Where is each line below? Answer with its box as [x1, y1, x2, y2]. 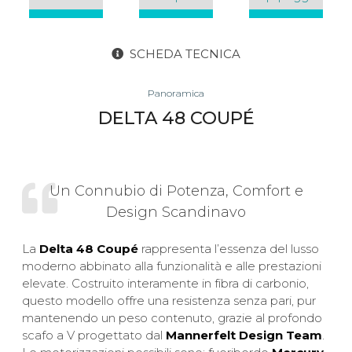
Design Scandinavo [106, 203, 246, 221]
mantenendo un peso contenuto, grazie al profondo [22, 310, 323, 326]
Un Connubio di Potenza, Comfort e [49, 181, 303, 200]
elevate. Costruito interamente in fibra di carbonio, [22, 276, 310, 291]
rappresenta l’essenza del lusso [138, 241, 320, 257]
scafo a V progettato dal [22, 328, 167, 343]
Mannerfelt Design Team [166, 328, 323, 343]
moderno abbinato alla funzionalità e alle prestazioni [22, 258, 322, 274]
